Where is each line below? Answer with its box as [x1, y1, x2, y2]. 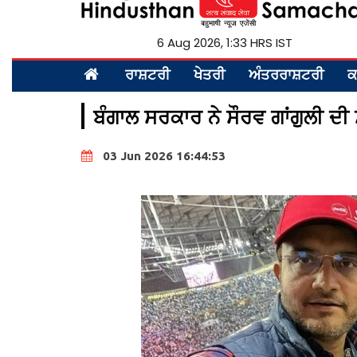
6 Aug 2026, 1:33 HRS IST [157, 33, 292, 51]
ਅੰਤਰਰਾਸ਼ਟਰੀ [249, 65, 324, 87]
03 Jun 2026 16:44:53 [103, 148, 226, 163]
